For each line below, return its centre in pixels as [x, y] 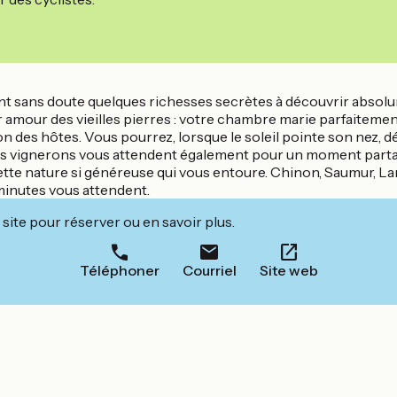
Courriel [209, 271]
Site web [288, 271]
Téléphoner [119, 271]
